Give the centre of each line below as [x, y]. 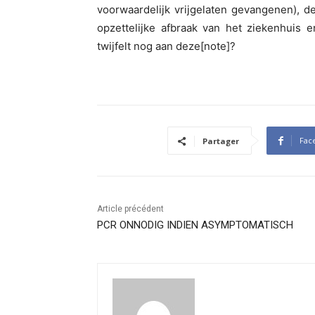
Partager [221, 141]
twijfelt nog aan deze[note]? [166, 46]
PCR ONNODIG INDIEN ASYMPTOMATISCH [195, 225]
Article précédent [130, 209]
